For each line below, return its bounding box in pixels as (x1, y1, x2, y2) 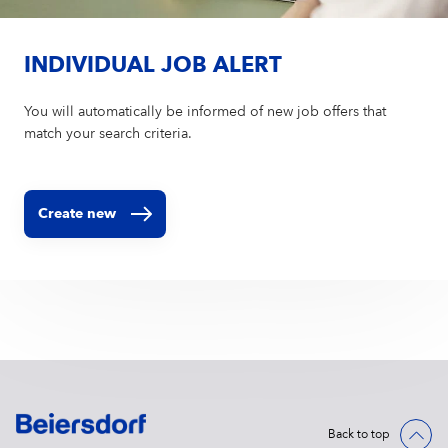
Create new (38, 206, 117, 221)
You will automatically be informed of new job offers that (24, 104, 387, 119)
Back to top (328, 428, 391, 441)
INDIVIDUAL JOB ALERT (24, 54, 283, 77)
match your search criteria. (24, 126, 193, 141)
